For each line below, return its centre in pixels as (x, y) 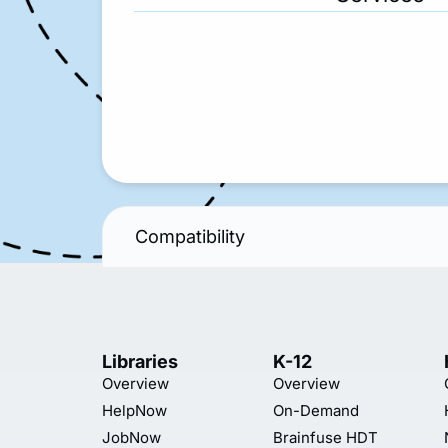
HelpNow (134, 410)
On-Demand (316, 410)
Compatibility (190, 236)
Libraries (140, 361)
